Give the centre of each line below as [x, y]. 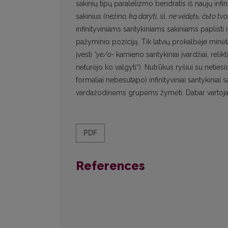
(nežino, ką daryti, [132, 17]
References [110, 166]
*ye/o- [105, 55]
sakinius [90, 17]
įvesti [85, 55]
